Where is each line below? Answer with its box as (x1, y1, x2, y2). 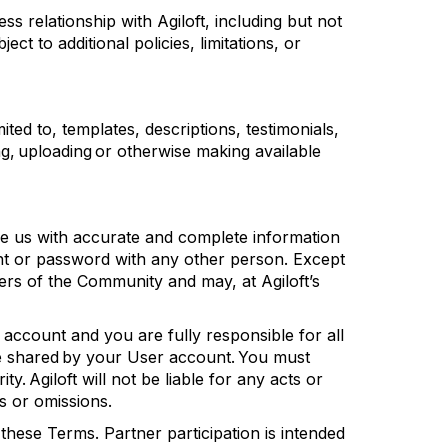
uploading (18, 141, 92, 161)
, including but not (205, 11, 342, 31)
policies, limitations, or (129, 33, 301, 53)
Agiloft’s (261, 271, 320, 291)
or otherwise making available (92, 141, 321, 161)
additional (58, 33, 129, 53)
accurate (73, 227, 140, 247)
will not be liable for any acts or (77, 369, 323, 389)
